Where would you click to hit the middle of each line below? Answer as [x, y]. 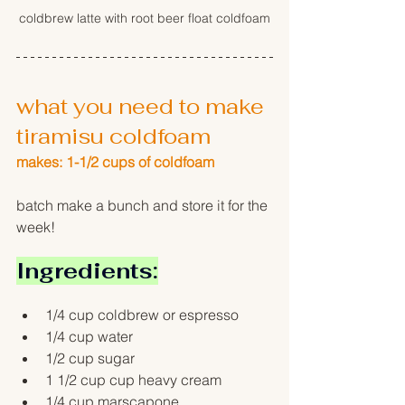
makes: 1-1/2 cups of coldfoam [115, 162]
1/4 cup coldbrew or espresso [142, 315]
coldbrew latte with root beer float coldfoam [145, 19]
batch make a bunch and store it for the [144, 206]
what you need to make [143, 107]
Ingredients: [87, 271]
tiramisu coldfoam [113, 137]
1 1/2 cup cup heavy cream [135, 380]
